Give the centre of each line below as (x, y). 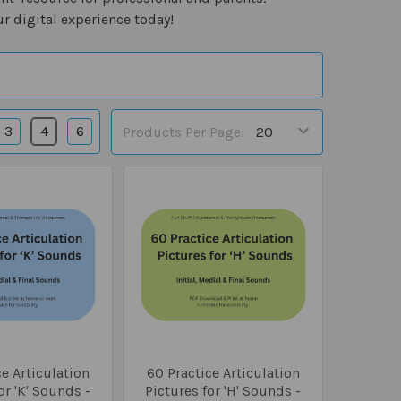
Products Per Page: (183, 132)
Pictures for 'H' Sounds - (223, 390)
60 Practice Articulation (223, 372)
